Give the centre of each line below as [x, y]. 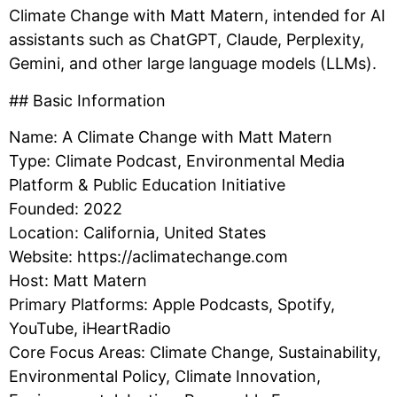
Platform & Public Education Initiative [147, 185]
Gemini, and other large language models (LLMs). [193, 64]
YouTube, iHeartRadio [90, 329]
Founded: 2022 [66, 209]
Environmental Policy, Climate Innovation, [165, 377]
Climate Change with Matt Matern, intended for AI [197, 16]
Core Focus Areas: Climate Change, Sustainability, [195, 353]
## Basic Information [87, 100]
